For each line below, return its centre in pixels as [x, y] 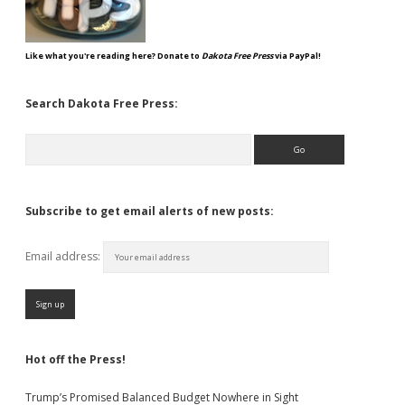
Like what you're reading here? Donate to [113, 56]
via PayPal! [297, 56]
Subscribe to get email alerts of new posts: [150, 211]
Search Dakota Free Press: [102, 104]
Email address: [64, 256]
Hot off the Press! [75, 359]
